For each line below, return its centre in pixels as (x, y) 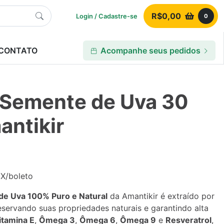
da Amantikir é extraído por (161, 196)
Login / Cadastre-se (107, 16)
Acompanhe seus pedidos (150, 50)
